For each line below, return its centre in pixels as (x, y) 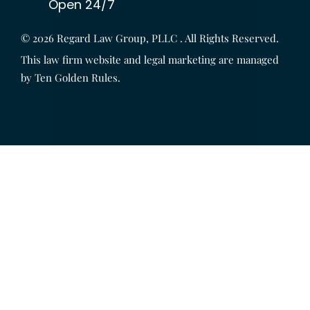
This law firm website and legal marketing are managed (150, 60)
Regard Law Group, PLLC (117, 38)
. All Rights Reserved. (228, 38)
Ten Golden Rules (76, 77)
